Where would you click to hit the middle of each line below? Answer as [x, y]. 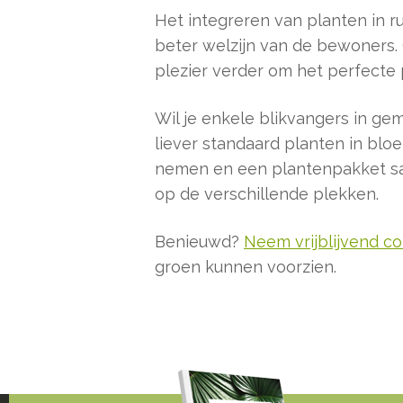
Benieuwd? [199, 241]
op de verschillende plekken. [267, 193]
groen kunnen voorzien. [246, 266]
